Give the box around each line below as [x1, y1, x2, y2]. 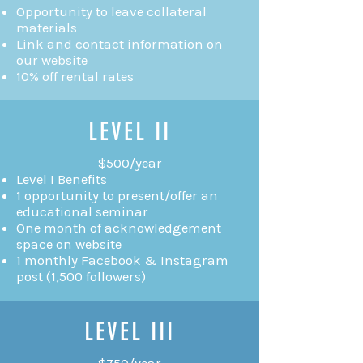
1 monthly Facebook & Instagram [16, 251, 228, 268]
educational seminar [16, 203, 148, 220]
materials [16, 19, 77, 36]
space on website [16, 235, 122, 252]
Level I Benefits [16, 170, 107, 187]
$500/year [97, 154, 162, 171]
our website [16, 51, 88, 68]
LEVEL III [83, 316, 176, 347]
